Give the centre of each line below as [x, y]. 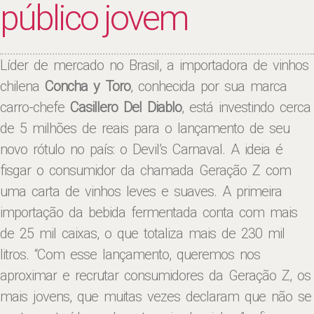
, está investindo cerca [246, 107]
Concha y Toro [88, 86]
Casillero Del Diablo [126, 107]
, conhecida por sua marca [209, 86]
